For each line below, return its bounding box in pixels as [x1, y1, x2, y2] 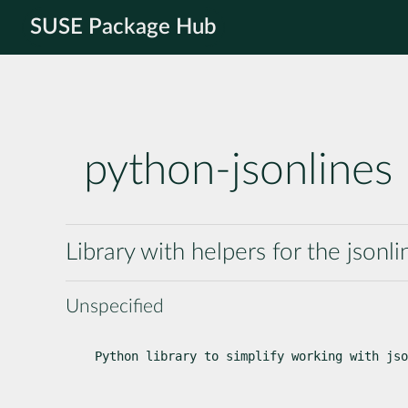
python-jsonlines [84, 148, 393, 193]
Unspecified [66, 296, 164, 316]
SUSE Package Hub [30, 16, 217, 38]
